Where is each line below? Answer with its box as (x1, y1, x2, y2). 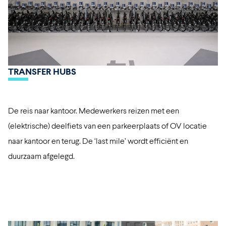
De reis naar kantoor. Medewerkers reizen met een (8, 105, 179, 115)
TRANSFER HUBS (8, 65, 76, 77)
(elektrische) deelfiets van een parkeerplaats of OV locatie (8, 120, 207, 130)
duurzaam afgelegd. (8, 150, 76, 160)
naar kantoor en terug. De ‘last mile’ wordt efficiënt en (8, 135, 188, 145)
